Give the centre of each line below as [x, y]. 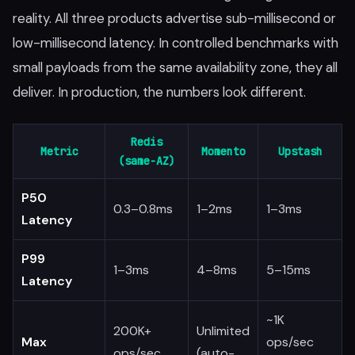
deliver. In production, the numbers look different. [159, 92]
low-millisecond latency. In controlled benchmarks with [176, 43]
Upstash [300, 151]
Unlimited [223, 331]
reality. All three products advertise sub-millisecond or [174, 18]
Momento [223, 151]
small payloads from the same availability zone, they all [175, 67]
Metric [59, 151]
